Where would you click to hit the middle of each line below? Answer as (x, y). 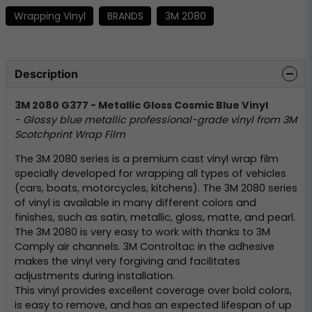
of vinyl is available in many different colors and (135, 203)
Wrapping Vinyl (49, 16)
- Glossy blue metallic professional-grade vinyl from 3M (156, 119)
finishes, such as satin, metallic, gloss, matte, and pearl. (155, 218)
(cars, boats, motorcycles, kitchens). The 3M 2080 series (156, 188)
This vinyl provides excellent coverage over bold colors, (153, 291)
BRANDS (125, 16)
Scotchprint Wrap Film (70, 134)
